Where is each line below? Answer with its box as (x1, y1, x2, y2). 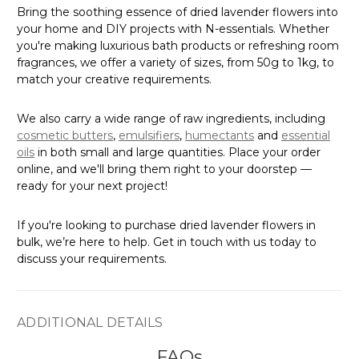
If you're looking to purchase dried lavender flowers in (17, 217, 316, 232)
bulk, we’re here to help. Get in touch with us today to (17, 234, 317, 249)
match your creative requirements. (17, 71, 212, 87)
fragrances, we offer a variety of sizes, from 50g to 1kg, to (17, 54, 334, 70)
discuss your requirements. (17, 251, 167, 266)
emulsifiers (119, 127, 179, 143)
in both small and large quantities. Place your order (34, 144, 321, 159)
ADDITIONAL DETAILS (17, 314, 163, 330)
